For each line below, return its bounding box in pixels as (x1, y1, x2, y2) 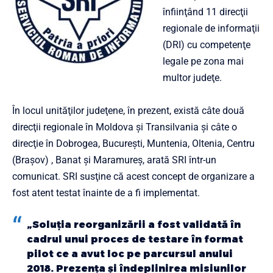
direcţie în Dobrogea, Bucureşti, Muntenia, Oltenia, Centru (12, 138, 255, 149)
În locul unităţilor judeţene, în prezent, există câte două (12, 105, 244, 116)
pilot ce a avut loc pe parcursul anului (27, 248, 233, 260)
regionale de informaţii (163, 23, 260, 34)
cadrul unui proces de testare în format (27, 233, 243, 245)
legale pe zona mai (163, 55, 244, 67)
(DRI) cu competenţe (163, 39, 250, 51)
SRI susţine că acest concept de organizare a (63, 171, 255, 182)
